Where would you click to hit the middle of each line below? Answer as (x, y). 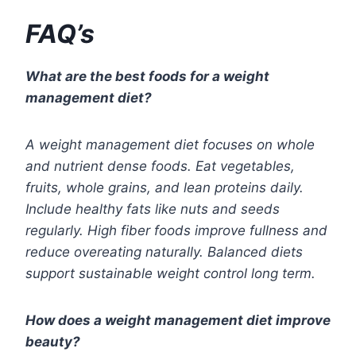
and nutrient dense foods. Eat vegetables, (160, 166)
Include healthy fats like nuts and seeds (153, 209)
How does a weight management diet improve (178, 321)
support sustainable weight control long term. (170, 274)
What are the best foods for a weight (147, 77)
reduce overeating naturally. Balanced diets (164, 252)
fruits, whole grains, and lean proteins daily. (164, 188)
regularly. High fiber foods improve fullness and (176, 231)
